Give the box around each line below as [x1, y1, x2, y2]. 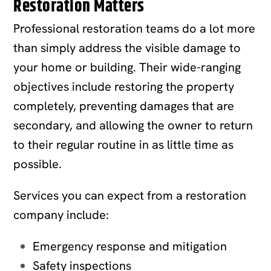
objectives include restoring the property [13, 78, 235, 94]
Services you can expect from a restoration [13, 187, 247, 203]
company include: [13, 206, 109, 223]
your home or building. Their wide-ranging [13, 59, 241, 75]
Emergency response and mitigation [33, 238, 227, 254]
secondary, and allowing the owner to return [13, 117, 253, 133]
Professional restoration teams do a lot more [13, 20, 256, 36]
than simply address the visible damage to [13, 39, 241, 56]
